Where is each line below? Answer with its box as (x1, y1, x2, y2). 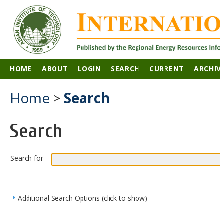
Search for (10, 153, 43, 163)
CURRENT (149, 64, 184, 73)
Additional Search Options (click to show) (18, 193, 147, 203)
